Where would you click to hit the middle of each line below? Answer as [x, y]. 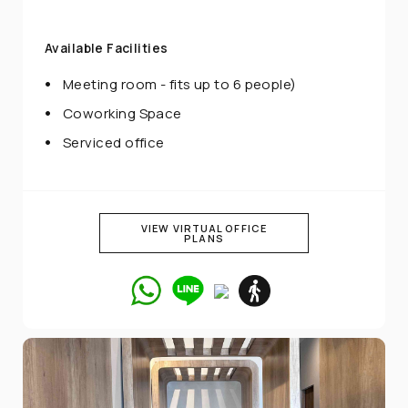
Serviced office [114, 143]
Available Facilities [107, 48]
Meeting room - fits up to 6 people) [180, 85]
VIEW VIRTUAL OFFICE [204, 229]
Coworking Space [122, 114]
